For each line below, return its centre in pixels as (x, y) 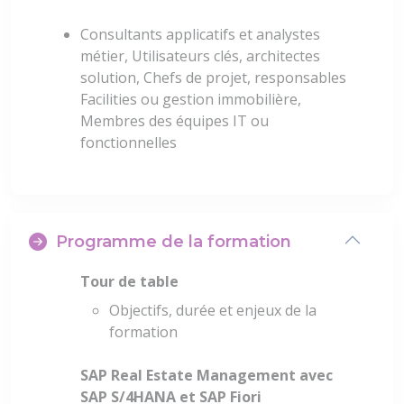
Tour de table (129, 282)
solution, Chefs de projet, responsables (213, 78)
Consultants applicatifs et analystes (200, 35)
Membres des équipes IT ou (174, 121)
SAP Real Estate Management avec (207, 376)
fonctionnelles (129, 143)
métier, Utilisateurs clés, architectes (200, 56)
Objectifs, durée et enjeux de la (213, 311)
